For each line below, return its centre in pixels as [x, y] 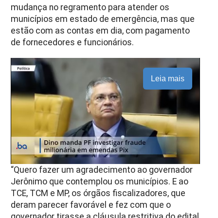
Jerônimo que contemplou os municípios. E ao [100, 181]
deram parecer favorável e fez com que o [91, 205]
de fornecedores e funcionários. [73, 42]
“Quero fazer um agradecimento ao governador [102, 170]
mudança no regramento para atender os [90, 7]
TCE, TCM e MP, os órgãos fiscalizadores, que [98, 193]
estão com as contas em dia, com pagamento [100, 30]
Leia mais [167, 78]
